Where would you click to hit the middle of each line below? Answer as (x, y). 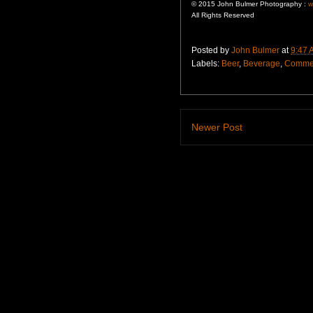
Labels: (206, 63)
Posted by (211, 50)
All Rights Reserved (223, 15)
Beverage (262, 63)
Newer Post (217, 127)
